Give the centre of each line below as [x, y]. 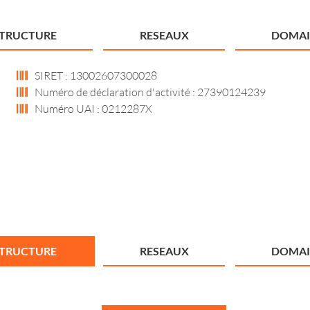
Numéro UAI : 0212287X [92, 109]
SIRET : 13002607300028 [95, 75]
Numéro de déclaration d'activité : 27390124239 [149, 92]
